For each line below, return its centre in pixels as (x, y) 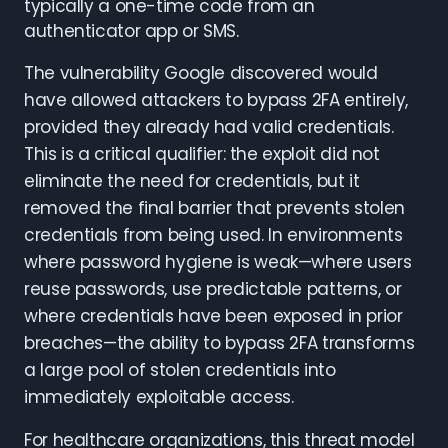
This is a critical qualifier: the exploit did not (202, 154)
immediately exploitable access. (159, 397)
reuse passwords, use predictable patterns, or (213, 289)
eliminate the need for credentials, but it (192, 181)
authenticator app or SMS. (131, 31)
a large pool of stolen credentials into (180, 370)
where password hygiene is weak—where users (218, 262)
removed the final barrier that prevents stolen (214, 208)
